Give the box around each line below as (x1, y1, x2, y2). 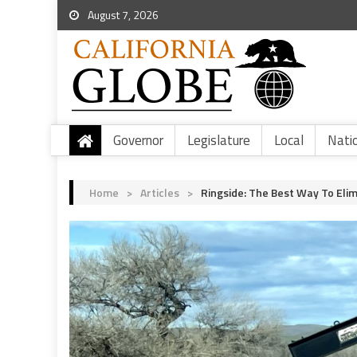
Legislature (187, 130, 250, 151)
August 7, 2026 (85, 6, 159, 23)
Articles (140, 184, 179, 201)
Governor (113, 130, 163, 151)
